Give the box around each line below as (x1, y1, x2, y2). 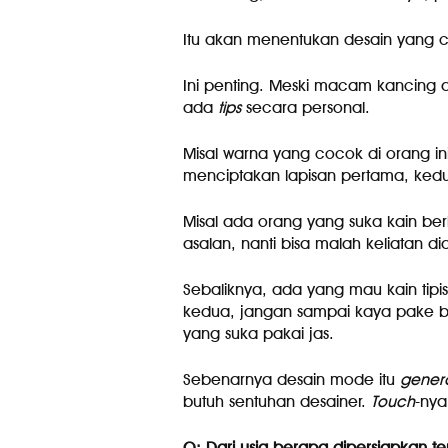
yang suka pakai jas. (182, 324, 334, 343)
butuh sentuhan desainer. (182, 392, 371, 411)
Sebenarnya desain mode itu (182, 370, 400, 389)
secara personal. (240, 98, 370, 117)
